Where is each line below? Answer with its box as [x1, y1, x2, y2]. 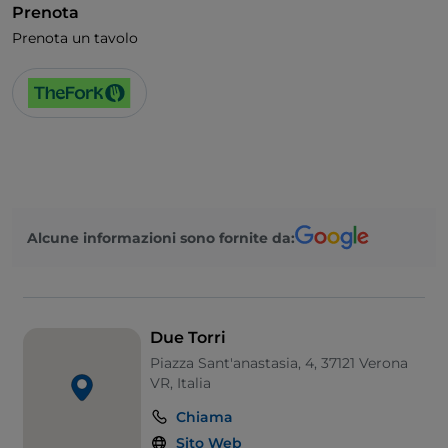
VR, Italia [149, 374, 211, 393]
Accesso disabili [36, 25, 149, 44]
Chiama [175, 408, 233, 427]
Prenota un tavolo [12, 29, 138, 48]
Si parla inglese [36, 95, 146, 114]
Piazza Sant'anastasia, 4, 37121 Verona [149, 354, 408, 373]
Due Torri [149, 328, 226, 348]
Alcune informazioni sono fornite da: [27, 228, 295, 247]
